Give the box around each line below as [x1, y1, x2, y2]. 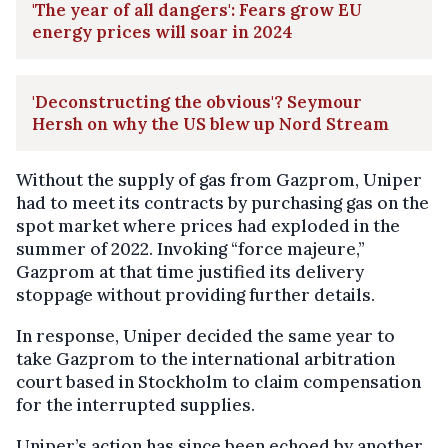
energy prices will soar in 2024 [32, 20, 293, 43]
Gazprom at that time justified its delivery [16, 260, 364, 283]
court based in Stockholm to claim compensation [16, 370, 421, 393]
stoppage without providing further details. [16, 283, 375, 306]
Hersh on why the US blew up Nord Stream [32, 112, 389, 135]
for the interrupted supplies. [16, 393, 255, 416]
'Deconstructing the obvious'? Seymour [32, 90, 362, 113]
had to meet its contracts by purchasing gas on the [16, 191, 429, 214]
